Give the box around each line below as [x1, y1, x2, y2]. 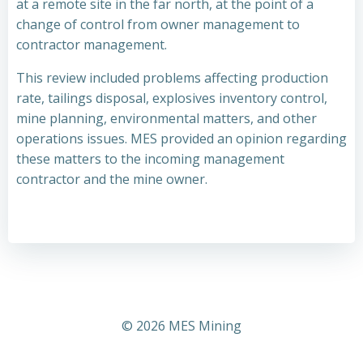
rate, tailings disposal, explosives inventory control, [16, 89, 327, 107]
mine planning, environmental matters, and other [16, 109, 317, 127]
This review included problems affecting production [16, 69, 328, 87]
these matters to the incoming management [16, 150, 284, 168]
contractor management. [16, 36, 167, 53]
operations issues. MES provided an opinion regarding [16, 130, 347, 147]
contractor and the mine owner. [16, 170, 207, 188]
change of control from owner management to [16, 15, 300, 33]
